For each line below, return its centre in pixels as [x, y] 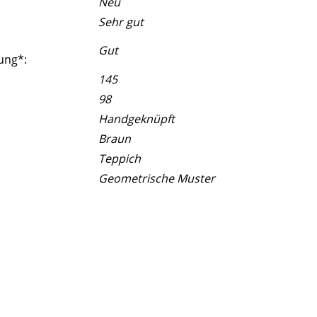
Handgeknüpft [137, 119]
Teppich [120, 158]
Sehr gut [121, 22]
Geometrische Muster [157, 178]
